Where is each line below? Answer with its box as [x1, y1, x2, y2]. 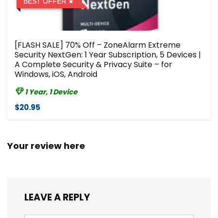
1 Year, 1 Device [25, 87, 77, 97]
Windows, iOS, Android [15, 69, 97, 80]
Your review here [7, 140, 85, 152]
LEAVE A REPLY [24, 191, 90, 204]
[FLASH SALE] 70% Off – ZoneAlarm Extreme [15, 39, 181, 51]
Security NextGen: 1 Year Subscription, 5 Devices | [15, 49, 201, 61]
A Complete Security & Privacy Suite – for [15, 59, 172, 71]
